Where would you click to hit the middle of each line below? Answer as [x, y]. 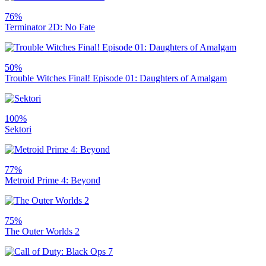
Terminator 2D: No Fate [50, 27]
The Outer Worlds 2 [42, 232]
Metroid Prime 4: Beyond [53, 180]
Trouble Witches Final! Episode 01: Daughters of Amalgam [116, 78]
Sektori [18, 129]
